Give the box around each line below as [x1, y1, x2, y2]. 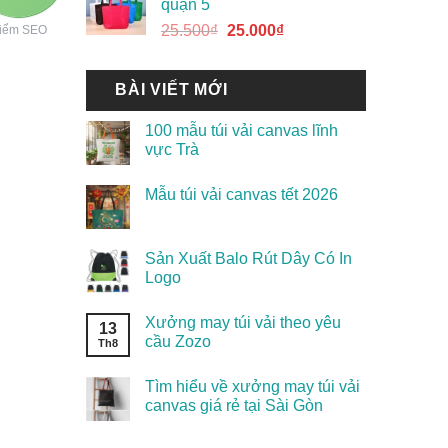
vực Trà [145, 141, 199, 159]
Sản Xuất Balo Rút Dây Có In [145, 250, 352, 268]
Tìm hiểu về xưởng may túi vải [145, 378, 360, 396]
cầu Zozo [145, 333, 211, 351]
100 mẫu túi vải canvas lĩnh [145, 122, 338, 140]
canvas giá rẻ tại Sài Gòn [145, 397, 323, 415]
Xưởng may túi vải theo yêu [145, 314, 341, 332]
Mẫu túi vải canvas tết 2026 [145, 186, 338, 204]
